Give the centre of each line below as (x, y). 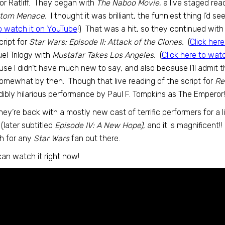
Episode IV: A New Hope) (99, 125)
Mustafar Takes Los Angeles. (104, 55)
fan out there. (94, 138)
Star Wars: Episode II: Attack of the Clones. (107, 42)
